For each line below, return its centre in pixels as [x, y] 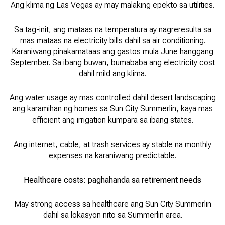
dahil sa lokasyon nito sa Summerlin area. [113, 215]
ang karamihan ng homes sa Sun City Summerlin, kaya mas [113, 109]
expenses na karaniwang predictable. [113, 156]
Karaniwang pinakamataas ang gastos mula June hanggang [113, 51]
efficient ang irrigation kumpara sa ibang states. [113, 120]
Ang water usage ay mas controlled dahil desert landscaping [113, 98]
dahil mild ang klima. [113, 73]
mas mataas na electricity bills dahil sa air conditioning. [113, 40]
